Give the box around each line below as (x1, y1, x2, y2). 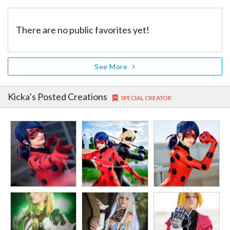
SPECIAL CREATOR (120, 94, 171, 102)
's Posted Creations (30, 91, 107, 103)
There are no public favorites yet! (16, 24, 149, 36)
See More (94, 62, 128, 71)
